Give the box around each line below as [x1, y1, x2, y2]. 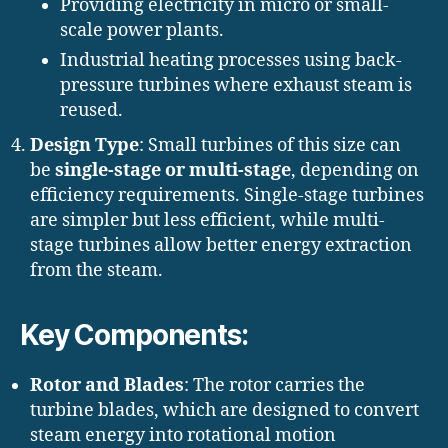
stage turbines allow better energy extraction [30, 234, 412, 258]
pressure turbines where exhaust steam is [60, 74, 412, 98]
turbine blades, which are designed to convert [30, 399, 419, 423]
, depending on [291, 159, 419, 183]
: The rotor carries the [184, 374, 365, 398]
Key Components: [20, 318, 248, 353]
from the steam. [30, 259, 163, 283]
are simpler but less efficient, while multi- [30, 209, 385, 233]
